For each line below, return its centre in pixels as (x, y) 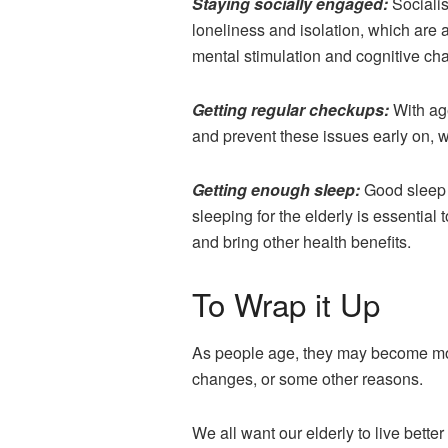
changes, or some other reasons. (307, 379)
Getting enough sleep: (278, 189)
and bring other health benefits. (301, 241)
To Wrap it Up (286, 303)
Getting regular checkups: (292, 109)
